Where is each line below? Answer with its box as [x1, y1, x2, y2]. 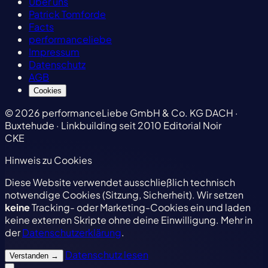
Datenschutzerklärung [22, 226, 121, 239]
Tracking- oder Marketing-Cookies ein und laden [30, 201, 251, 214]
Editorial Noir [163, 119, 221, 132]
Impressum [29, 45, 80, 59]
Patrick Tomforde [29, 8, 106, 21]
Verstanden [10, 251, 51, 261]
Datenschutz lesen [65, 248, 148, 261]
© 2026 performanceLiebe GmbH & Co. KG [5, 106, 203, 120]
